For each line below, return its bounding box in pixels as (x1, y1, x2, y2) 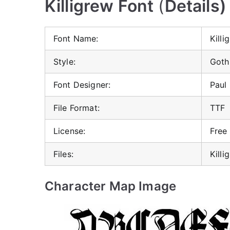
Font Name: (53, 33, 99, 44)
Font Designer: (53, 80, 111, 90)
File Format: (53, 103, 100, 113)
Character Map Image (45, 179, 177, 194)
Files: (53, 149, 73, 159)
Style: (53, 56, 75, 67)
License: (53, 126, 86, 136)
